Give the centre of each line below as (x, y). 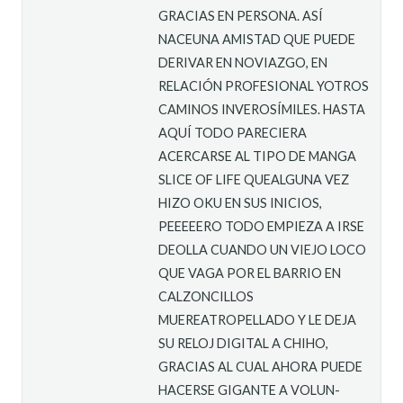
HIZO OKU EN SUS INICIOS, (241, 202)
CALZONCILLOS (206, 296)
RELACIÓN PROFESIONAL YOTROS (264, 85)
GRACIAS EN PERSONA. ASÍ (241, 15)
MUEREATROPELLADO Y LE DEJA (258, 319)
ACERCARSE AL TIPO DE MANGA (258, 156)
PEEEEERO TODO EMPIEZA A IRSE (262, 226)
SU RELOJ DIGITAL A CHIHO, (244, 343)
